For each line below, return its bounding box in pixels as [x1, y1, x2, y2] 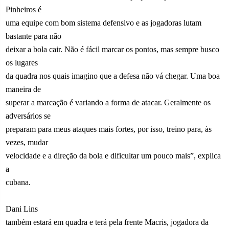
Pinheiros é [6, 5, 42, 14]
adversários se [6, 111, 51, 120]
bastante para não [6, 31, 62, 40]
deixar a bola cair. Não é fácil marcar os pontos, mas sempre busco [6, 44, 220, 54]
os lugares [6, 58, 38, 67]
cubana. [6, 177, 31, 187]
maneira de [6, 84, 41, 94]
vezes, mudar [6, 138, 49, 147]
